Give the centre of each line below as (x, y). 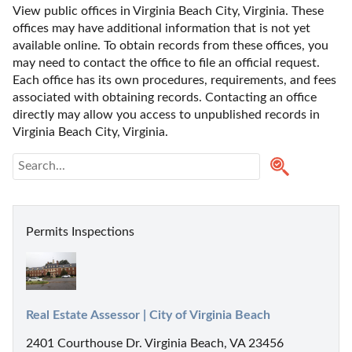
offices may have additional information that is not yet (161, 28)
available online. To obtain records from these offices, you (170, 45)
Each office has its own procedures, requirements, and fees (174, 80)
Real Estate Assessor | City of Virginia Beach (148, 315)
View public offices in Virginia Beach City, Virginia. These (168, 11)
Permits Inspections (80, 231)
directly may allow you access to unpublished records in (166, 114)
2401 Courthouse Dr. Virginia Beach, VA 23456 (155, 343)
